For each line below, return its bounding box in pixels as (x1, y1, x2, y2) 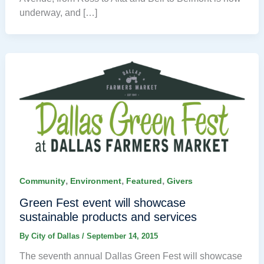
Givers (166, 176, 193, 186)
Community (19, 176, 65, 186)
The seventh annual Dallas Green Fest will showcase (19, 250, 242, 261)
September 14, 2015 (86, 231, 158, 240)
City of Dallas (31, 231, 82, 240)
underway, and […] (19, 8, 97, 18)
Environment (70, 176, 121, 186)
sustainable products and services (19, 210, 197, 223)
